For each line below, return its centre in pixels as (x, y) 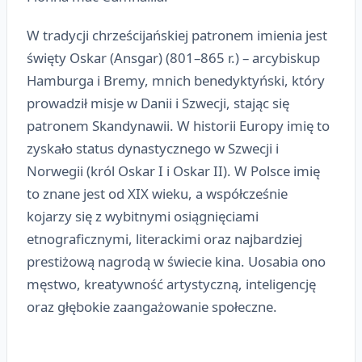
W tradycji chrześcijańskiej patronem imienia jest (177, 36)
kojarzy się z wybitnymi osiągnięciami (143, 217)
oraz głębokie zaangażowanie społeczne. (152, 307)
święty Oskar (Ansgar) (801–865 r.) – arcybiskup (173, 58)
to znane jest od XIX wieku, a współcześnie (157, 194)
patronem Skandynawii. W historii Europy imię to (178, 126)
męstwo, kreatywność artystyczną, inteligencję (171, 284)
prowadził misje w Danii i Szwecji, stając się (158, 103)
